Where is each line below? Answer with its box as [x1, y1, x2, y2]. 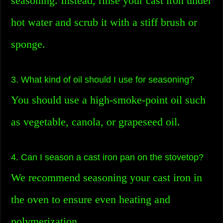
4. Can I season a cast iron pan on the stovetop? [11, 152, 204, 162]
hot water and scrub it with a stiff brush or [11, 16, 198, 28]
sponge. [11, 38, 46, 50]
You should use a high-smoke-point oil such [11, 94, 206, 106]
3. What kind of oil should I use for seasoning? [11, 75, 195, 85]
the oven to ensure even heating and [11, 193, 171, 206]
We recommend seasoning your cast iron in [11, 171, 203, 184]
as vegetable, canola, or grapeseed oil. [11, 115, 181, 128]
